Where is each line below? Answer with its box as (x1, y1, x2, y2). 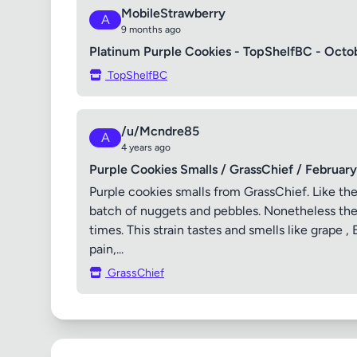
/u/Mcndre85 (121, 124, 199, 139)
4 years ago (121, 142, 171, 153)
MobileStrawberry (121, 6, 226, 21)
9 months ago (121, 24, 181, 35)
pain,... (89, 241, 124, 257)
